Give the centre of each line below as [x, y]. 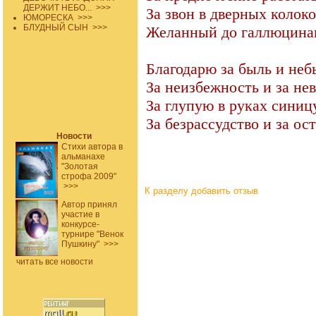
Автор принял [89, 205]
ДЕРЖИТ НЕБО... [59, 8]
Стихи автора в [92, 147]
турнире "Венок [92, 234]
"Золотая [80, 166]
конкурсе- [80, 224]
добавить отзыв [225, 191]
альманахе [83, 157]
